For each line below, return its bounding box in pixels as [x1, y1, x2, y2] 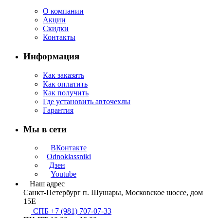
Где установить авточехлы [43, 97, 130, 106]
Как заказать [43, 71, 84, 79]
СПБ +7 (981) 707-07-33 [31, 207, 111, 216]
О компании [43, 7, 84, 16]
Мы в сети [23, 124, 67, 134]
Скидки [43, 24, 69, 33]
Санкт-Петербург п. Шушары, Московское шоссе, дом [23, 188, 203, 197]
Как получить [43, 88, 89, 97]
